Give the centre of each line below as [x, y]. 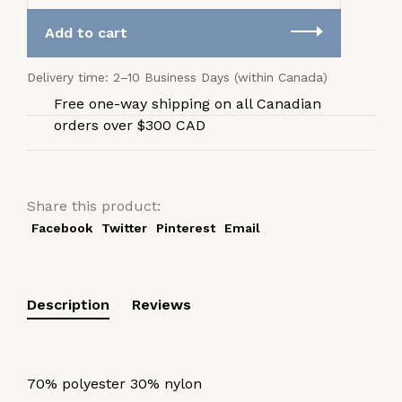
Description [68, 305]
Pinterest [186, 228]
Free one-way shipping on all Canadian [188, 104]
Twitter [124, 228]
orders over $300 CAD [130, 126]
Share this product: [94, 206]
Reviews [162, 305]
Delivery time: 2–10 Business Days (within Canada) [177, 78]
